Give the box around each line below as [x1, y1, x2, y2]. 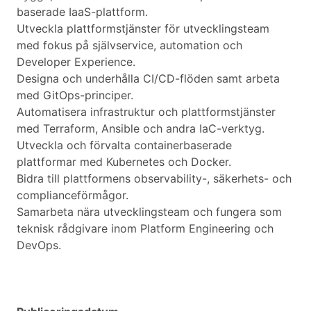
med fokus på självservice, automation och [17, 38, 242, 53]
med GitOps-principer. [17, 88, 133, 103]
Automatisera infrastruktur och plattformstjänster [17, 105, 276, 119]
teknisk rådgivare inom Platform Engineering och [17, 221, 274, 236]
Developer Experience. [17, 55, 135, 69]
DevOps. [17, 238, 61, 253]
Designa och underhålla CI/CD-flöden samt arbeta [17, 72, 280, 86]
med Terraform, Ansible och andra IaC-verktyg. [17, 121, 264, 136]
